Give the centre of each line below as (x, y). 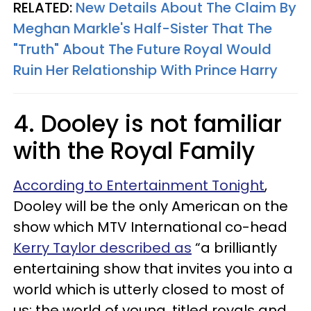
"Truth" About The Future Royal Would (142, 49)
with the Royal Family (134, 151)
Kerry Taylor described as (102, 247)
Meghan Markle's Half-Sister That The (143, 28)
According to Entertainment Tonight (139, 185)
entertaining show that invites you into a (153, 268)
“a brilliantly (234, 247)
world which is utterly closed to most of (149, 289)
